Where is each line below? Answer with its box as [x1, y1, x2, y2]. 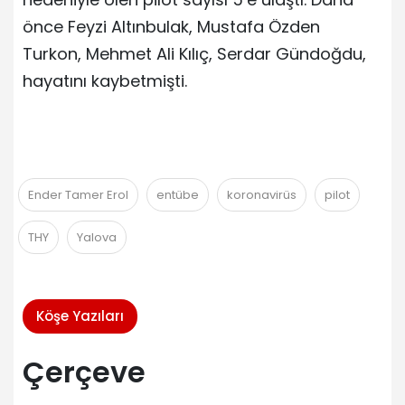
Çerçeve [23, 351, 146, 392]
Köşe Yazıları [36, 306, 124, 325]
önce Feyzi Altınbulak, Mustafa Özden [23, 14, 320, 38]
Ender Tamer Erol [28, 185, 128, 203]
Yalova [77, 228, 117, 246]
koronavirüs [227, 185, 297, 203]
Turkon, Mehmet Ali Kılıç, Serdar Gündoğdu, [23, 42, 366, 65]
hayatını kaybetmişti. [23, 69, 187, 92]
